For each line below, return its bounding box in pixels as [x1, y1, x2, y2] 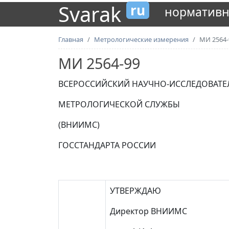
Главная [58, 35, 83, 44]
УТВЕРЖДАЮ [110, 185, 161, 196]
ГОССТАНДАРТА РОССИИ [58, 140, 156, 151]
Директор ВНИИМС [110, 205, 187, 217]
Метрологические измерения [94, 35, 189, 44]
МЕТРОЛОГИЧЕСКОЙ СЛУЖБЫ [58, 99, 180, 110]
